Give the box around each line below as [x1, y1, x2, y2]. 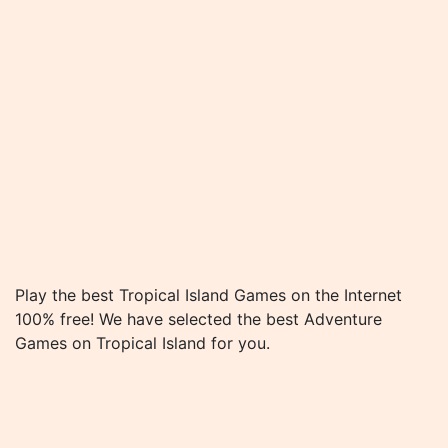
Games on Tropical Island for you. [15, 333, 270, 353]
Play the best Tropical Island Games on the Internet [15, 285, 402, 305]
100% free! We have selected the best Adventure [15, 309, 382, 329]
